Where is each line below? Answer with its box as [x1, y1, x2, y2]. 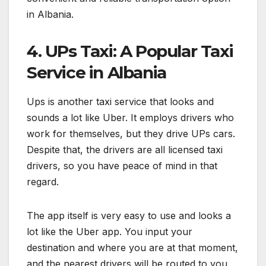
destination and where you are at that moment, [27, 241, 238, 254]
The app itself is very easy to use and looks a [27, 209, 231, 221]
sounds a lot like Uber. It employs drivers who [27, 111, 234, 123]
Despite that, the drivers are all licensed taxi [27, 143, 223, 156]
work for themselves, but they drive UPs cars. [27, 127, 235, 140]
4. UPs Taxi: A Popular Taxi [27, 40, 233, 61]
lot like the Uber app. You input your [27, 225, 192, 237]
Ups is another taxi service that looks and [27, 95, 214, 107]
